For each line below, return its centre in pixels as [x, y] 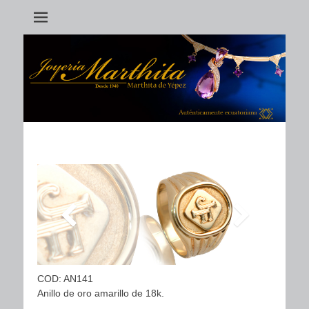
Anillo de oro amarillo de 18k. [101, 293]
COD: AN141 [65, 278]
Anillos [57, 144]
